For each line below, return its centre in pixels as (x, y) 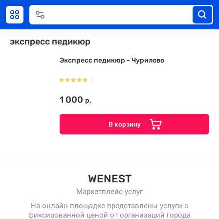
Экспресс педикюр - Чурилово (112, 60)
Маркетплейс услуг (109, 192)
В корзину (125, 124)
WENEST (109, 179)
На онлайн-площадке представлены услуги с (109, 206)
